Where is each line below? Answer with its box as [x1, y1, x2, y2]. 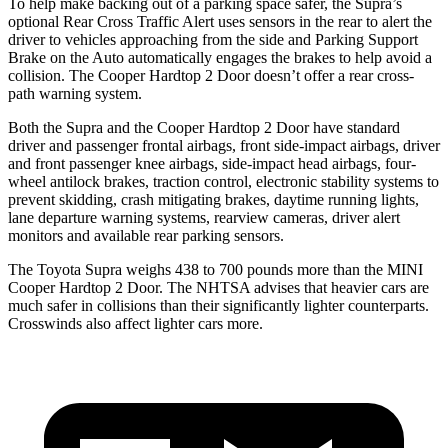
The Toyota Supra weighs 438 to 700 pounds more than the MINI [8, 260, 423, 278]
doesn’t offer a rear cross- [250, 66, 414, 84]
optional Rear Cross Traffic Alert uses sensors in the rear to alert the [8, 12, 432, 30]
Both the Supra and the [8, 118, 157, 136]
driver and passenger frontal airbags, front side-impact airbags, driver [8, 136, 440, 154]
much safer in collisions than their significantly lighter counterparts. [8, 296, 429, 314]
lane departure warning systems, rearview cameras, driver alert [8, 208, 400, 226]
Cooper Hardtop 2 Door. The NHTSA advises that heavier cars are [8, 278, 429, 296]
